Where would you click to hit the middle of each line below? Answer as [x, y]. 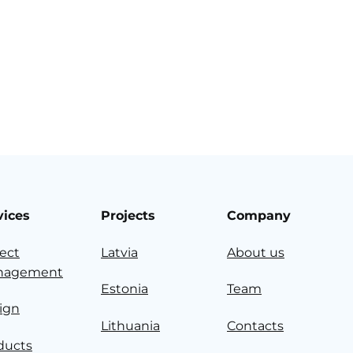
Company [259, 216]
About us [256, 252]
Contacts [255, 325]
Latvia [119, 252]
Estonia [124, 289]
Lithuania [130, 325]
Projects [128, 216]
